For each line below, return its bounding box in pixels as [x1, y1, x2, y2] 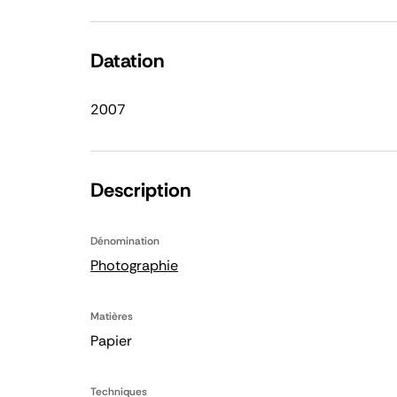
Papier [90, 331, 132, 350]
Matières [90, 309, 133, 323]
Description [90, 177, 191, 203]
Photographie [90, 256, 178, 275]
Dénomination [90, 234, 160, 248]
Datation [90, 48, 164, 74]
